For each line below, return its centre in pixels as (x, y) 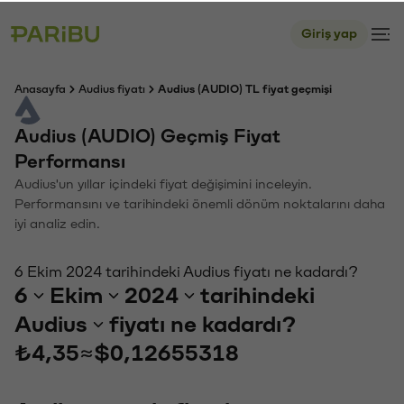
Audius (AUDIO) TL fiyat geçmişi (245, 87)
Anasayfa (40, 87)
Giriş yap (329, 32)
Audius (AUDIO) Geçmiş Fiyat (147, 135)
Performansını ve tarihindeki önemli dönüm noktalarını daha (200, 202)
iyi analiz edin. (57, 222)
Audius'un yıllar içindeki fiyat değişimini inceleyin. (163, 183)
